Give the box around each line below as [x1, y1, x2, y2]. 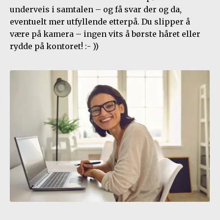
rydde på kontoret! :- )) [10, 41, 99, 51]
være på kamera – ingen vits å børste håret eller [10, 28, 200, 39]
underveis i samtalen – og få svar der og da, [10, 4, 182, 14]
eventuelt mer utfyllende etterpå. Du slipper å [10, 16, 190, 27]
